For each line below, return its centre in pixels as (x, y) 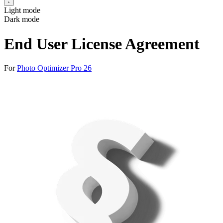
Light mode (22, 10)
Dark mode (22, 19)
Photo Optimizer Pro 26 (54, 68)
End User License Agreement (102, 44)
